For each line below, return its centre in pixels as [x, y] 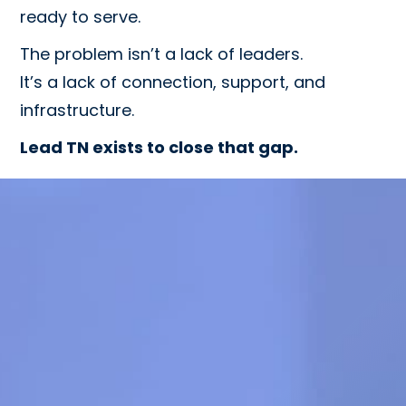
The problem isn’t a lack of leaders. [162, 54]
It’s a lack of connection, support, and [173, 82]
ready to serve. [81, 17]
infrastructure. [77, 111]
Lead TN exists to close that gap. [159, 148]
